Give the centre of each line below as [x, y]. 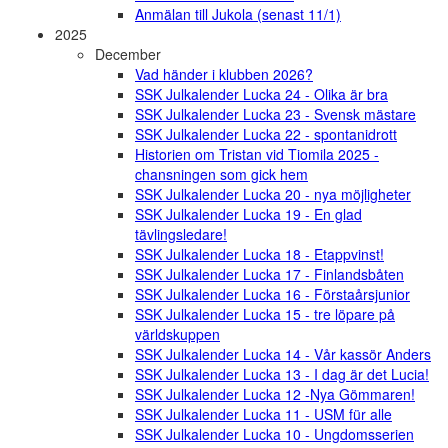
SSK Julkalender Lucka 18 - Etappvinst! [259, 254]
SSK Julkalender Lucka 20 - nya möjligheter [273, 194]
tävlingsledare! [181, 234]
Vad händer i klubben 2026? [224, 74]
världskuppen [177, 334]
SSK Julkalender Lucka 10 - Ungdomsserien [274, 434]
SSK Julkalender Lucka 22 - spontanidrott [266, 134]
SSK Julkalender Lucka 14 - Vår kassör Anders [283, 354]
